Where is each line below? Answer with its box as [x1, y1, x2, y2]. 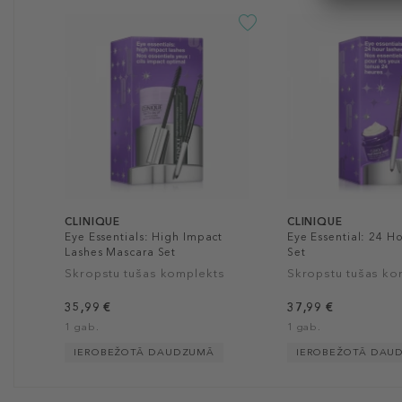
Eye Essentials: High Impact [65, 230, 223, 243]
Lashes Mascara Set [65, 245, 177, 258]
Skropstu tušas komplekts [65, 266, 225, 280]
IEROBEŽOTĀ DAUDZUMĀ [74, 345, 215, 358]
